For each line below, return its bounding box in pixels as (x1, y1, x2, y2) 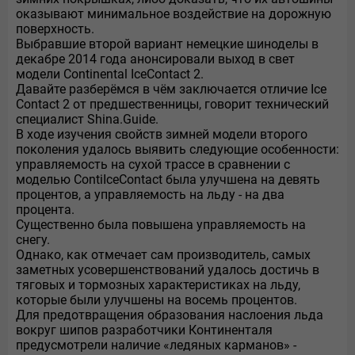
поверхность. (16, 21, 94, 36)
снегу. (16, 232, 50, 247)
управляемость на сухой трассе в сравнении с (16, 157, 290, 172)
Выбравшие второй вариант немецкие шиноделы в (16, 36, 319, 52)
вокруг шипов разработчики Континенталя (16, 323, 273, 338)
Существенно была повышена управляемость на (16, 217, 306, 232)
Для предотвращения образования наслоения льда (16, 307, 323, 323)
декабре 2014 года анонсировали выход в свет (16, 52, 295, 67)
